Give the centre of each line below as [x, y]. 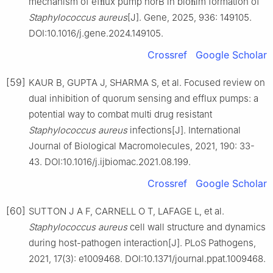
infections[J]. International [184, 130]
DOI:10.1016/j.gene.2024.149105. [96, 33]
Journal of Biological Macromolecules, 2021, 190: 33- [142, 146]
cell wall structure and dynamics [197, 227]
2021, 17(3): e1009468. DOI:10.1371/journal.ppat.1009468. [147, 258]
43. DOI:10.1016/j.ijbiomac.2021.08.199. [110, 161]
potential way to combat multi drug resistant [120, 114]
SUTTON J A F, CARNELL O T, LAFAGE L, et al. [126, 211]
